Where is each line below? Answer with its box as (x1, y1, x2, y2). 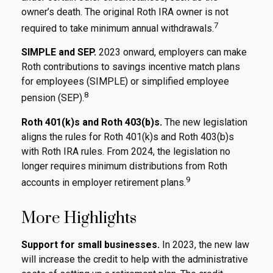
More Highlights (21, 208, 136, 229)
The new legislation (162, 116, 247, 128)
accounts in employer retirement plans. (21, 176, 186, 188)
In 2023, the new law (160, 238, 249, 250)
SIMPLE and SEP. (21, 46, 96, 58)
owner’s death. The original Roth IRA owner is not (21, 5, 229, 18)
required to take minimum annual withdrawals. (21, 23, 214, 35)
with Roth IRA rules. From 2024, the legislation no (21, 145, 230, 157)
